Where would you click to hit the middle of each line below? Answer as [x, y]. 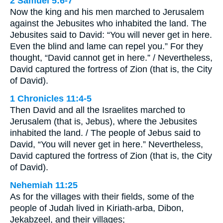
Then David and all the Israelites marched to [98, 110]
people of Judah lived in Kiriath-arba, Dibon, [97, 208]
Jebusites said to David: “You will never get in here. [111, 35]
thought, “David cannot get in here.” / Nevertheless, [111, 57]
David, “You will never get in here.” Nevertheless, [107, 144]
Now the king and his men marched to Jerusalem [107, 12]
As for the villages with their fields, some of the [102, 196]
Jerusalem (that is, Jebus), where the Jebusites [104, 121]
